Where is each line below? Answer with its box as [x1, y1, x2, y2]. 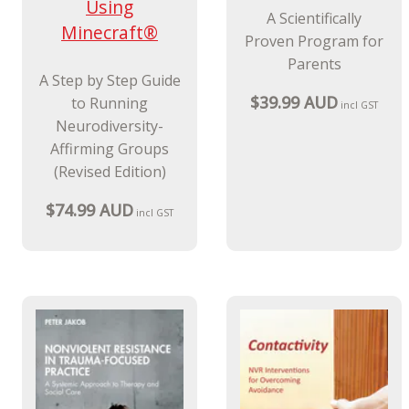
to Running [71, 92, 148, 113]
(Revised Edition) [53, 161, 166, 182]
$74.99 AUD [45, 198, 133, 221]
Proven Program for [245, 30, 383, 51]
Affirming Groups [50, 138, 169, 159]
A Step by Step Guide [38, 69, 181, 90]
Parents [287, 53, 341, 74]
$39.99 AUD [249, 90, 338, 113]
